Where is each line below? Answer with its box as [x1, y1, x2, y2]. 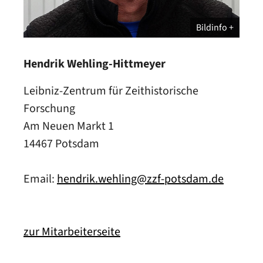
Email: [23, 171, 57, 187]
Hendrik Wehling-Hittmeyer [23, 56, 166, 72]
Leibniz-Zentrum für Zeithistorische [23, 83, 198, 99]
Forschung [23, 100, 75, 116]
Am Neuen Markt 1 [23, 118, 114, 134]
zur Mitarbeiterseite [23, 224, 120, 240]
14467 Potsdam [23, 136, 99, 151]
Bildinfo [196, 21, 227, 33]
